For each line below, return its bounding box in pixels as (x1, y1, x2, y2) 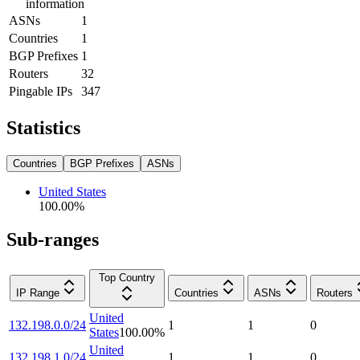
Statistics (6, 117, 80, 138)
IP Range (16, 287, 59, 300)
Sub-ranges (6, 229, 99, 251)
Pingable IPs (9, 84, 72, 98)
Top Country (99, 272, 155, 284)
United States (39, 184, 106, 198)
